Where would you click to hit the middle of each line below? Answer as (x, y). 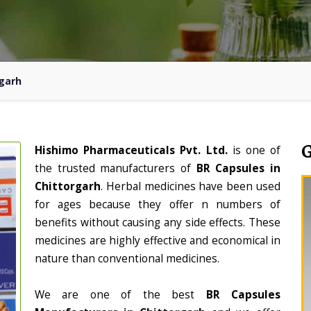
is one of (257, 150)
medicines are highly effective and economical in (158, 241)
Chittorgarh (68, 186)
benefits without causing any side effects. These (158, 222)
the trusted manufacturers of (116, 168)
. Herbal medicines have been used (191, 186)
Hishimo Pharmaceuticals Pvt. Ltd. (134, 150)
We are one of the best (120, 295)
